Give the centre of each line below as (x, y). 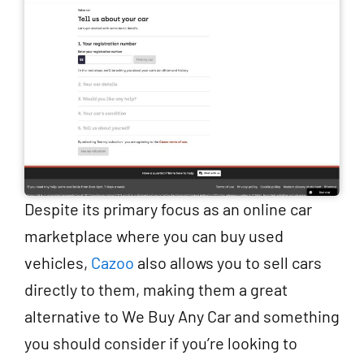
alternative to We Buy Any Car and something (182, 316)
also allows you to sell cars (228, 263)
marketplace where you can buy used (154, 236)
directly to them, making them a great (156, 290)
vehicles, (58, 263)
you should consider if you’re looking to (161, 343)
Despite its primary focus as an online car (168, 209)
